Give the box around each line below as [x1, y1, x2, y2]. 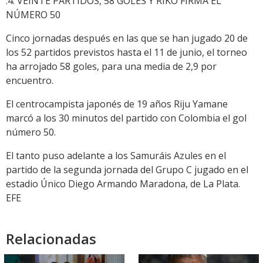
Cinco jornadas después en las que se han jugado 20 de [6, 32, 248, 45]
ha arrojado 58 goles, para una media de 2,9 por [6, 60, 217, 73]
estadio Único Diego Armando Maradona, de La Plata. [6, 177, 240, 191]
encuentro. [6, 74, 53, 87]
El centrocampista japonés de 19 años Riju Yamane [6, 97, 228, 111]
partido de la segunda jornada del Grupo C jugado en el [6, 163, 248, 177]
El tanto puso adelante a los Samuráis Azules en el [6, 149, 226, 163]
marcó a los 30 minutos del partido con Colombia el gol [6, 112, 247, 125]
